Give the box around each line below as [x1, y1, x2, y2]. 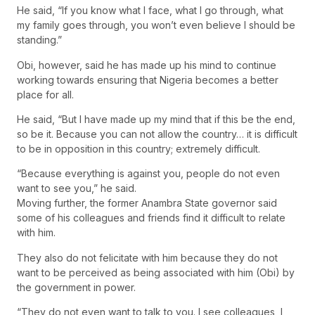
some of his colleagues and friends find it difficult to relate [17, 212, 285, 224]
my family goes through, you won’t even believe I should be [17, 19, 295, 32]
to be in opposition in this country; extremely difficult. [17, 142, 260, 155]
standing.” [17, 34, 62, 46]
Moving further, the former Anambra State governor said [17, 197, 277, 210]
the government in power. [17, 281, 136, 293]
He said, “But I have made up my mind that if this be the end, [17, 112, 295, 125]
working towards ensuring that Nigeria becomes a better [17, 73, 278, 86]
